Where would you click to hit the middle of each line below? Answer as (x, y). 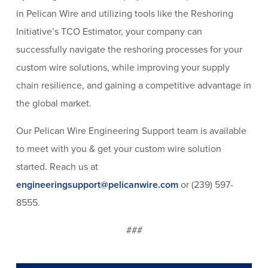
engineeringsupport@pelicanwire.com (97, 185)
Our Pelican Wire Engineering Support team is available (131, 131)
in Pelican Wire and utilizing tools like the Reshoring (124, 14)
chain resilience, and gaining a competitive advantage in (133, 86)
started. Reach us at (57, 167)
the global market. (55, 104)
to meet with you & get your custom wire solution (118, 149)
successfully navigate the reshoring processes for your (129, 50)
